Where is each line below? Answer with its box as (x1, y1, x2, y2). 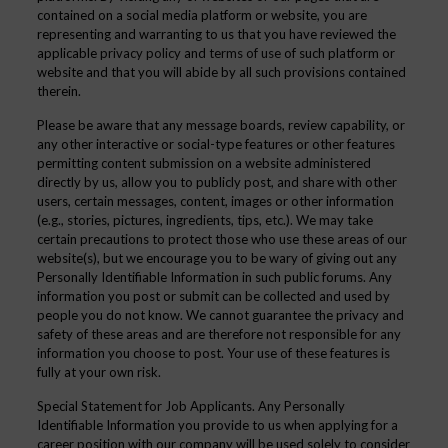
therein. (36, 83, 81, 99)
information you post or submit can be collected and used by (36, 288, 390, 304)
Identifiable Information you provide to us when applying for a (36, 417, 398, 433)
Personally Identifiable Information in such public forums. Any (36, 269, 392, 285)
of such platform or (280, 45, 395, 61)
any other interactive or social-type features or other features (36, 136, 395, 152)
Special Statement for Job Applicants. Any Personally (36, 398, 345, 414)
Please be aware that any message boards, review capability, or (36, 117, 405, 133)
